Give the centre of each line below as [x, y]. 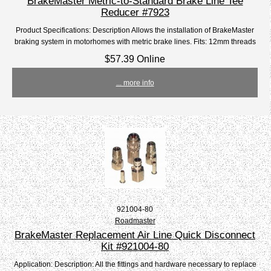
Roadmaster [135, 221]
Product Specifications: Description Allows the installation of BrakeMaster [135, 30]
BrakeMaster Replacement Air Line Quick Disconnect [135, 235]
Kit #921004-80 [135, 247]
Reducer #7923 [135, 12]
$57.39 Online [135, 59]
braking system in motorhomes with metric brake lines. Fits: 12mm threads [135, 42]
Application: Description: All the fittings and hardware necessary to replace [135, 264]
